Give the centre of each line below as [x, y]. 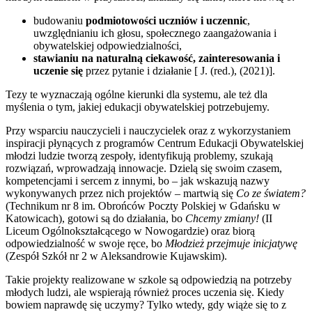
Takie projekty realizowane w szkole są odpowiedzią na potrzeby [149, 279]
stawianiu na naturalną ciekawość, [115, 58]
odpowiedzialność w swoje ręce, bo [85, 243]
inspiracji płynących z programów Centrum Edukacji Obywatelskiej [155, 143]
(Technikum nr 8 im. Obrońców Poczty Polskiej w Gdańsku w [143, 205]
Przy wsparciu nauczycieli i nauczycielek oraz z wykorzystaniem [148, 130]
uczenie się [60, 70]
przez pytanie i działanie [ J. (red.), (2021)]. [180, 70]
